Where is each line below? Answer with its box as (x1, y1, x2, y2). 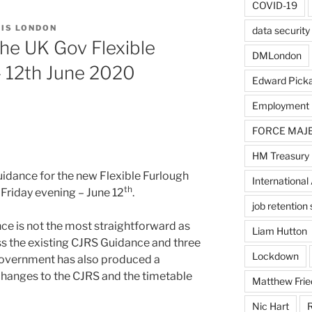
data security (251, 24, 310, 36)
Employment (251, 100, 309, 111)
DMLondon (251, 49, 302, 61)
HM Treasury (251, 150, 309, 162)
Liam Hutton (251, 225, 307, 237)
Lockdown (251, 250, 299, 262)
